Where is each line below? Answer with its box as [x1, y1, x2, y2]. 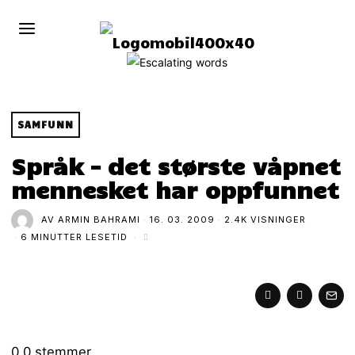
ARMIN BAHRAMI [58, 214, 141, 226]
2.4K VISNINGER [224, 214, 307, 226]
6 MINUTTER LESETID [21, 231, 128, 243]
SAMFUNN [17, 117, 74, 131]
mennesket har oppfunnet [11, 174, 339, 204]
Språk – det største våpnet [11, 151, 341, 180]
